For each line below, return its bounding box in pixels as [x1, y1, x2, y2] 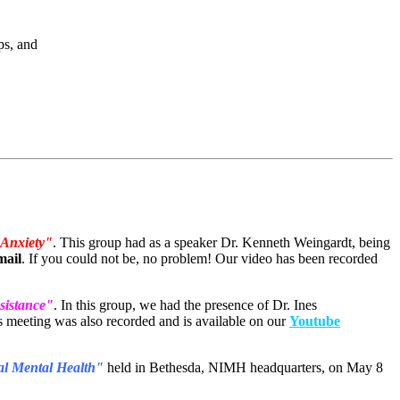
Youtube [289, 312, 340, 329]
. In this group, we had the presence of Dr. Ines [54, 296, 317, 312]
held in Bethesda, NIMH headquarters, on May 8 [104, 359, 383, 375]
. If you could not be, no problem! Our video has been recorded [21, 250, 378, 266]
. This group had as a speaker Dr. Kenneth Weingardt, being [53, 234, 390, 250]
